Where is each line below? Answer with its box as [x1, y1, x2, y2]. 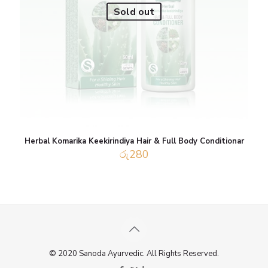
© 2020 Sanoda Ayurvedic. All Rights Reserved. [49, 248, 219, 259]
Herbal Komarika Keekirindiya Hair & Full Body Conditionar [24, 136, 244, 147]
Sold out [114, 5, 154, 19]
